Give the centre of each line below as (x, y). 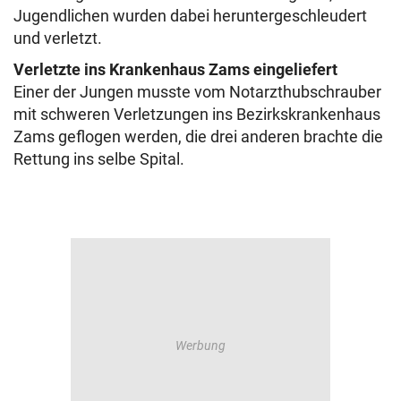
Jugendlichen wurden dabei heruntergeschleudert (190, 16)
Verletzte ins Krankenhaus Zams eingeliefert (175, 70)
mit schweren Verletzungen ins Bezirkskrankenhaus (197, 115)
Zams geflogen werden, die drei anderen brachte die (198, 137)
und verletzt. (60, 38)
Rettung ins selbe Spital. (101, 159)
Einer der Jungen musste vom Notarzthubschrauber (197, 92)
